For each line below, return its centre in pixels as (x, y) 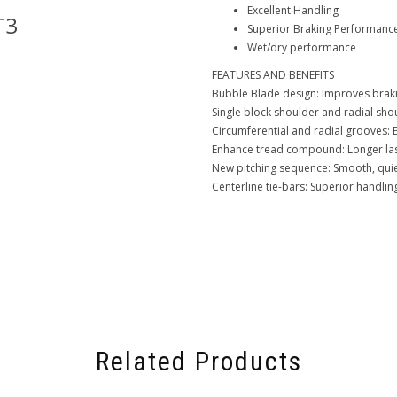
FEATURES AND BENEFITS (273, 75)
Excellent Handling (293, 10)
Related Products (198, 361)
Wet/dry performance (302, 47)
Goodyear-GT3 (233, 25)
